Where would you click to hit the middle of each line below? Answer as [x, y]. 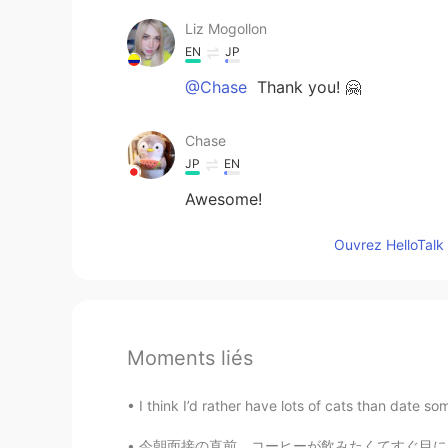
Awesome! [223, 198]
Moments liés [190, 357]
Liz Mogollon [226, 28]
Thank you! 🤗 [306, 86]
